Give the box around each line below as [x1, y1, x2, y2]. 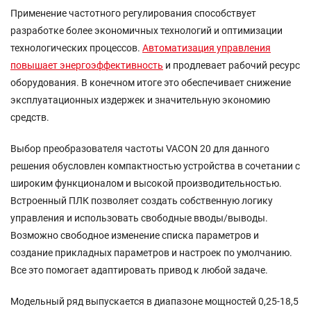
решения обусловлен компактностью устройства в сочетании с [10, 160, 300, 172]
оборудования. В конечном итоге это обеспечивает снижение [10, 77, 291, 89]
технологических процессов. [10, 42, 142, 54]
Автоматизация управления [142, 42, 271, 54]
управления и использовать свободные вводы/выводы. [10, 212, 268, 224]
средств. [10, 112, 49, 124]
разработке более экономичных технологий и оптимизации [10, 25, 283, 37]
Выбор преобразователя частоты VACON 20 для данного [10, 143, 269, 155]
